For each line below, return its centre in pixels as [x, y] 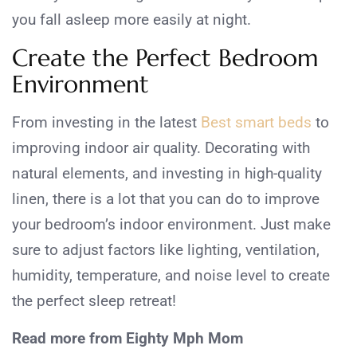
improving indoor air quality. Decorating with [161, 148]
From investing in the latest [106, 123]
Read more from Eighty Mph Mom [127, 339]
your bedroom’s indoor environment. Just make [171, 225]
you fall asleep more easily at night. [131, 20]
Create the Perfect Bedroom [165, 58]
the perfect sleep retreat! [94, 301]
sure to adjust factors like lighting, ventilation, [166, 250]
